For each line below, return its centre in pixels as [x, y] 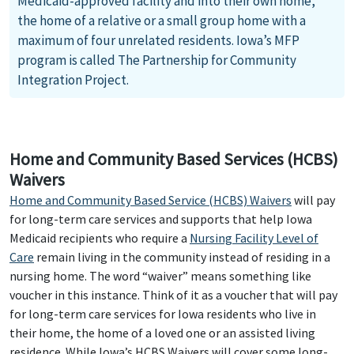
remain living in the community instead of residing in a [182, 257]
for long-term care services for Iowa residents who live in [163, 314]
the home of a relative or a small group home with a [162, 21]
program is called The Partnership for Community [157, 60]
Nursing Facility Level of [254, 238]
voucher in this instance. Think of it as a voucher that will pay [173, 295]
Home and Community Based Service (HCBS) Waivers [151, 200]
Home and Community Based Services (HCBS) [174, 159]
